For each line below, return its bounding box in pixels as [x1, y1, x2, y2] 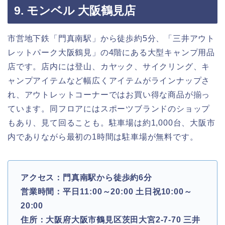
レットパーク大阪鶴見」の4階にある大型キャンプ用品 [8, 48, 215, 57]
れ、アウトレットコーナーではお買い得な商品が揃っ [8, 90, 210, 99]
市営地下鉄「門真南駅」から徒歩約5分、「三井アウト [8, 34, 215, 43]
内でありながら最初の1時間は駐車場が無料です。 [8, 133, 198, 142]
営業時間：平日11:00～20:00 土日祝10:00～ [21, 187, 192, 196]
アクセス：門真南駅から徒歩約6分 [21, 173, 152, 182]
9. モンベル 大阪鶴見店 [14, 4, 136, 18]
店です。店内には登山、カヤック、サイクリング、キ [8, 62, 210, 71]
